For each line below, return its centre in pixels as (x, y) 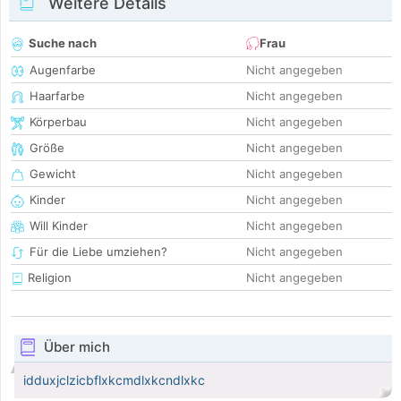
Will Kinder (59, 226)
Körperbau (58, 122)
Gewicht (53, 174)
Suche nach (63, 43)
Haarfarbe (57, 96)
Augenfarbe (63, 70)
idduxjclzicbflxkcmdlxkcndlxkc (114, 380)
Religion (48, 278)
